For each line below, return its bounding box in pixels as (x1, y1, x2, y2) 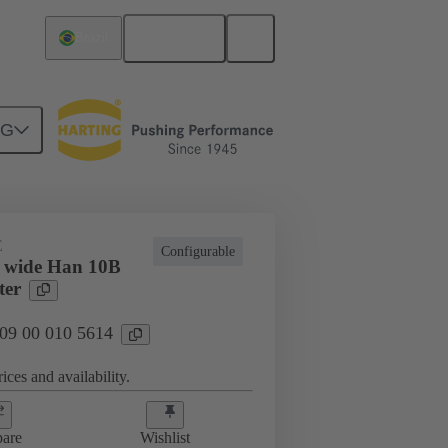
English (153, 28, 213, 49)
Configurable (161, 244, 235, 259)
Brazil (75, 30, 109, 46)
